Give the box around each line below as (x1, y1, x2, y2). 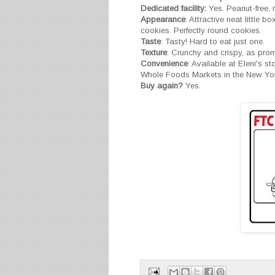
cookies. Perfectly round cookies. (141, 26, 261, 36)
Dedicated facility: (141, 4, 206, 14)
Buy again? (141, 81, 183, 91)
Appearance (141, 15, 185, 25)
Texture (141, 48, 167, 58)
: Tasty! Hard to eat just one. (161, 37, 267, 47)
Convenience (141, 59, 188, 69)
